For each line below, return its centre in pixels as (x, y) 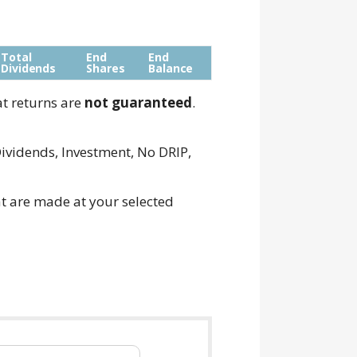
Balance (171, 69)
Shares (106, 69)
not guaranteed (138, 103)
